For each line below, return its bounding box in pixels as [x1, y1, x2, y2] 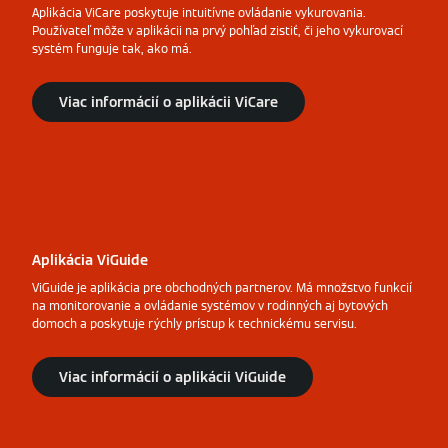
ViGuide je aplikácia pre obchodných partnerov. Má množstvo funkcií [32, 280, 412, 296]
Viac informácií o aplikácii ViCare [59, 93, 278, 112]
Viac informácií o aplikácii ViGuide [59, 368, 286, 387]
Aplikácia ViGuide [32, 251, 148, 270]
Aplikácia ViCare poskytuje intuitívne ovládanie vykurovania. [32, 5, 366, 21]
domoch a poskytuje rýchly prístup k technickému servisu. [32, 316, 357, 332]
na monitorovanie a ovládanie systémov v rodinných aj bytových [32, 298, 388, 314]
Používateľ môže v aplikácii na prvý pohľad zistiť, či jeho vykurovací [32, 23, 403, 39]
